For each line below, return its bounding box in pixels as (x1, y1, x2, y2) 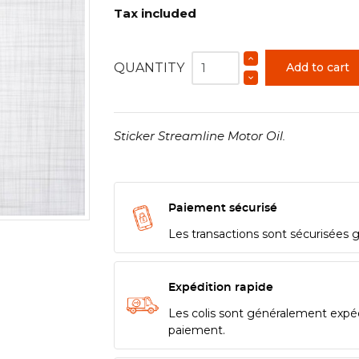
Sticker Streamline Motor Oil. (113, 131, 285, 143)
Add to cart (286, 60, 350, 75)
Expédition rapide (167, 282, 273, 293)
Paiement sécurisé (167, 203, 277, 214)
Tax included (113, 6, 196, 21)
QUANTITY (113, 59, 184, 75)
